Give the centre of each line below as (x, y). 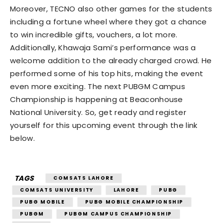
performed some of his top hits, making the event (107, 74)
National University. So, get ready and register (98, 112)
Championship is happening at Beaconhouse (97, 100)
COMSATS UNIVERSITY (57, 190)
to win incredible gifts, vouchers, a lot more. (94, 35)
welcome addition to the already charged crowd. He (111, 61)
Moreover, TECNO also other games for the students (111, 9)
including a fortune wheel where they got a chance (109, 22)
